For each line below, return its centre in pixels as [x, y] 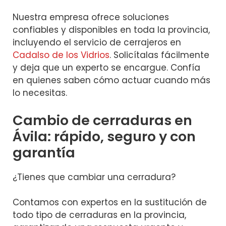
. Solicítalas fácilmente [159, 55]
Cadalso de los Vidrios [61, 55]
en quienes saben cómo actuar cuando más [111, 80]
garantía [44, 152]
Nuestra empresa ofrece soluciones [91, 17]
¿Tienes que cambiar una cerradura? [94, 177]
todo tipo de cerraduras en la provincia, [99, 215]
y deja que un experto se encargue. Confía [106, 68]
